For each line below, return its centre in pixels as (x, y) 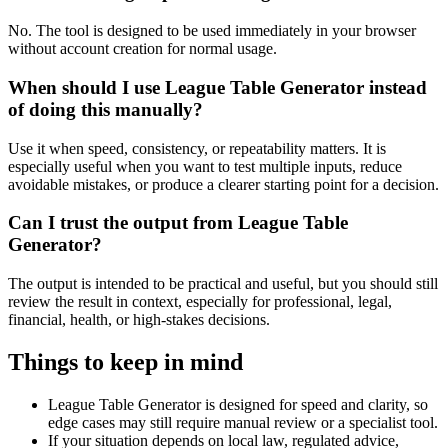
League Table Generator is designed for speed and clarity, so (238, 404)
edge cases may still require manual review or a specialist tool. (243, 422)
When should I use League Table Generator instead (217, 87)
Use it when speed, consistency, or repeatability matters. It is (197, 148)
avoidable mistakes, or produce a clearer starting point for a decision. (223, 184)
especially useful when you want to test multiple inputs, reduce (205, 166)
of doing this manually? (105, 109)
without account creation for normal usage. (142, 49)
